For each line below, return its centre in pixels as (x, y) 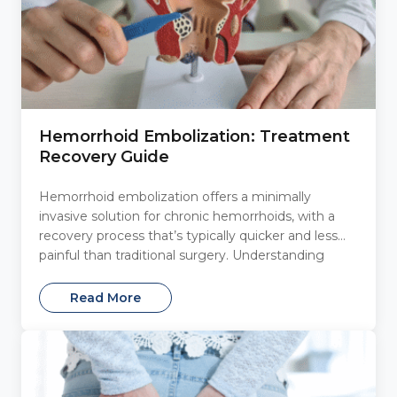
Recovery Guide (104, 157)
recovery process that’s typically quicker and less (188, 236)
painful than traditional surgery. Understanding (182, 256)
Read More (105, 298)
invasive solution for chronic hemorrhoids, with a (187, 217)
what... (58, 275)
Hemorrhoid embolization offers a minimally (175, 197)
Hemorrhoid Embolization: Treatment (195, 137)
